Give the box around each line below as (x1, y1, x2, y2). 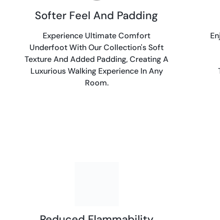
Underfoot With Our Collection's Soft (29, 42, 164, 53)
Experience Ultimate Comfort (43, 30, 151, 41)
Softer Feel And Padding (35, 8, 159, 23)
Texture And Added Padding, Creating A (25, 54, 169, 64)
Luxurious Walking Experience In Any (30, 65, 163, 76)
